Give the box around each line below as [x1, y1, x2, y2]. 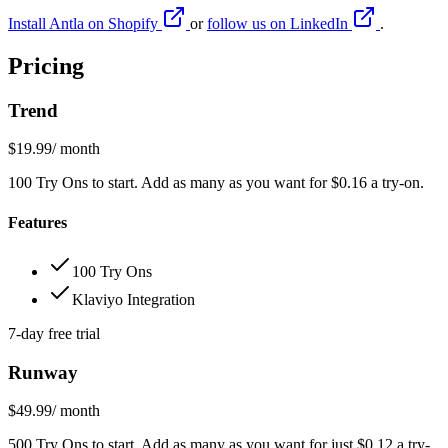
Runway [8, 361, 78, 383]
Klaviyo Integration [72, 290, 195, 308]
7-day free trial [8, 324, 100, 342]
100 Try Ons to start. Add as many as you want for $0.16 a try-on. [8, 174, 424, 192]
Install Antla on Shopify [8, 14, 162, 32]
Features [8, 213, 67, 231]
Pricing [8, 52, 84, 79]
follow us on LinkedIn [207, 14, 352, 32]
